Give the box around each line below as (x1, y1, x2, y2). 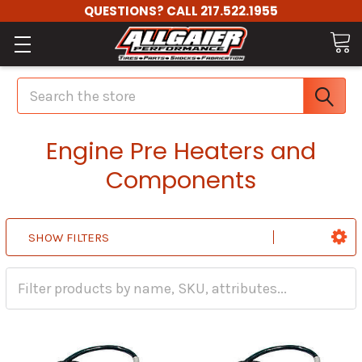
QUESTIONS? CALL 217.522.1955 (84, 2, 278, 19)
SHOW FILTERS (28, 230, 109, 246)
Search (16, 76, 62, 94)
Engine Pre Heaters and (46, 135, 316, 167)
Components (106, 164, 256, 196)
